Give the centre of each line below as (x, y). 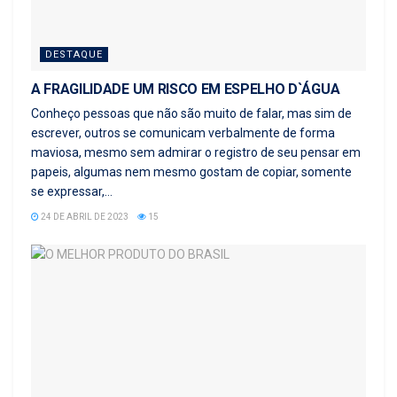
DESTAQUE (74, 55)
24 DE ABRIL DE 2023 (84, 217)
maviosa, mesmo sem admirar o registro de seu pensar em (196, 153)
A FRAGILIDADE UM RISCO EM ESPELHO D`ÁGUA (186, 90)
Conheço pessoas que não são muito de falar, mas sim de (191, 114)
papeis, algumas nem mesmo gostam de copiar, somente (191, 172)
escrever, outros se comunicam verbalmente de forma (183, 133)
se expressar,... (72, 192)
